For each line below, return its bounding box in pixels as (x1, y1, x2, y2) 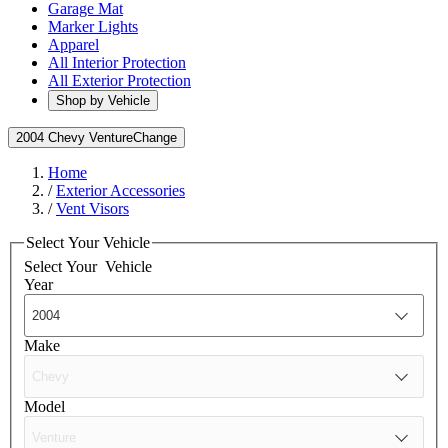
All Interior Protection (48, 54, 186, 71)
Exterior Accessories (56, 182, 185, 199)
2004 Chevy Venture (16, 130, 133, 145)
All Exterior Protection (48, 72, 191, 89)
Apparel (48, 36, 99, 53)
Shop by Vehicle (56, 93, 150, 108)
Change (133, 130, 177, 145)
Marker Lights (48, 18, 138, 35)
